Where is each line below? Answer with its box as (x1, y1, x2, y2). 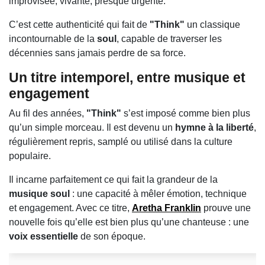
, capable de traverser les (117, 34, 222, 44)
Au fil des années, (9, 108, 86, 119)
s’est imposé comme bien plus (121, 108, 250, 119)
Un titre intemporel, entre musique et (9, 70, 245, 86)
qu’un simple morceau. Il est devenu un (9, 122, 175, 133)
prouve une (201, 203, 251, 214)
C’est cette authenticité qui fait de (9, 20, 150, 30)
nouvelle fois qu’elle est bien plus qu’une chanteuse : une (9, 217, 249, 228)
